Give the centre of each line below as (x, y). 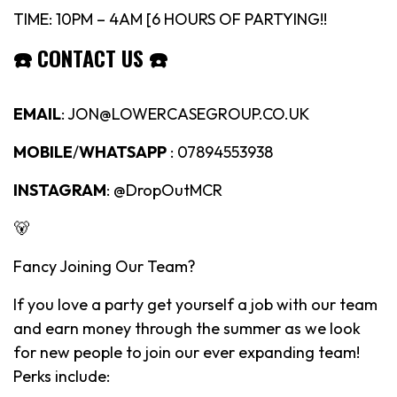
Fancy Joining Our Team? (105, 266)
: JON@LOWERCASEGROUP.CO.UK (185, 113)
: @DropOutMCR (164, 190)
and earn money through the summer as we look (187, 328)
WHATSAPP (123, 152)
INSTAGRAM (60, 190)
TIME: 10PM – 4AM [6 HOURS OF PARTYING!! (170, 19)
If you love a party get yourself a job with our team (195, 304)
